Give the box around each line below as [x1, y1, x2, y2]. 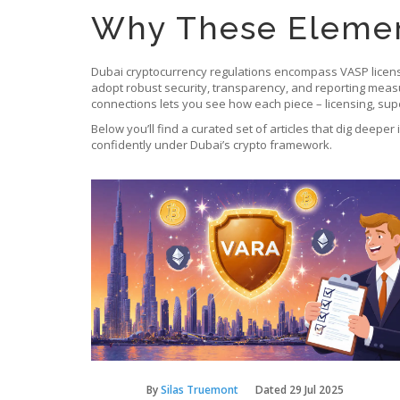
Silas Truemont [161, 381, 238, 397]
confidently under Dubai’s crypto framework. [91, 137, 332, 153]
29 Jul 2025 [289, 381, 344, 397]
